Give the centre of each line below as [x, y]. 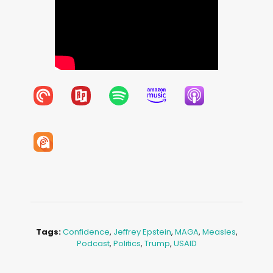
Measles [219, 232]
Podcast [93, 243]
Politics [127, 243]
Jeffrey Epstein [142, 232]
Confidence [86, 232]
